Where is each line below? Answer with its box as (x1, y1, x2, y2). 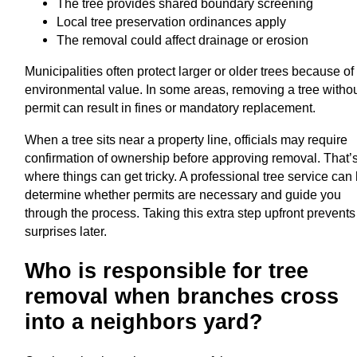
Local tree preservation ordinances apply (57, 14, 287, 29)
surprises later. (25, 223, 108, 238)
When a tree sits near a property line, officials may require (25, 131, 348, 147)
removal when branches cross (25, 284, 339, 308)
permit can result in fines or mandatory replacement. (25, 100, 316, 116)
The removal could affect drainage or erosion (57, 33, 309, 48)
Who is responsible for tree (25, 258, 309, 283)
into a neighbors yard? (25, 309, 264, 334)
